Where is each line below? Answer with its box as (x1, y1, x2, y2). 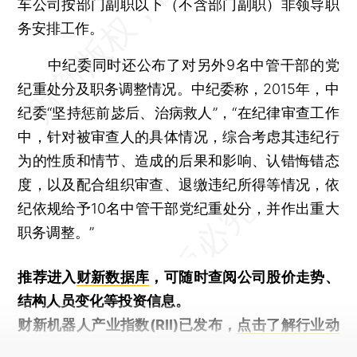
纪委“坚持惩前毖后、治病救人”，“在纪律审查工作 (18, 104, 339, 121)
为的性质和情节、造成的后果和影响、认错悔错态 (18, 151, 339, 169)
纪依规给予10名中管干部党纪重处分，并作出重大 (18, 199, 339, 217)
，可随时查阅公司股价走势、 (149, 268, 339, 285)
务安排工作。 (18, 19, 104, 37)
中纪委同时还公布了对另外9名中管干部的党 (18, 56, 339, 73)
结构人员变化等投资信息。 (18, 292, 190, 309)
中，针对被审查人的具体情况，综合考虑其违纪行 (18, 127, 339, 145)
